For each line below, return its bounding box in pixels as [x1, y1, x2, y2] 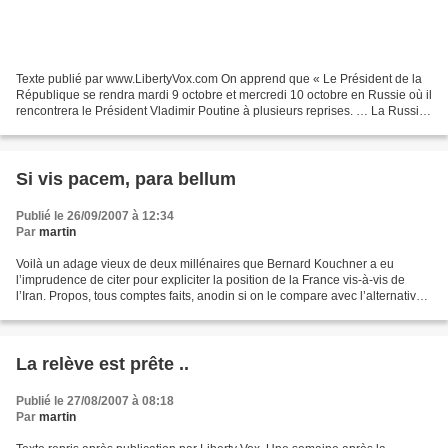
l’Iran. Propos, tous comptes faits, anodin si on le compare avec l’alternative [16, 288, 423, 303]
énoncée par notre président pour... [16, 304, 206, 319]
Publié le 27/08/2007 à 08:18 [16, 393, 174, 408]
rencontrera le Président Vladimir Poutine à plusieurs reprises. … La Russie [16, 103, 426, 118]
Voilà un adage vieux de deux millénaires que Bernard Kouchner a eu [16, 256, 394, 271]
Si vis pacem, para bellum [16, 168, 236, 189]
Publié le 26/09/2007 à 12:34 [16, 208, 174, 223]
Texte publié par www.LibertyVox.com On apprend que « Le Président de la [16, 71, 422, 86]
